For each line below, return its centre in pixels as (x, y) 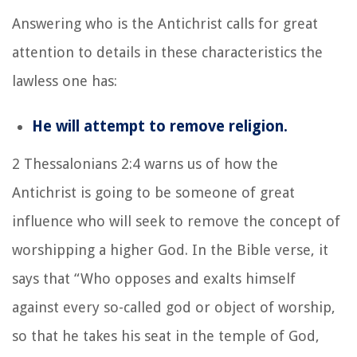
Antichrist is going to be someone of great (153, 192)
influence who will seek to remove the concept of (176, 221)
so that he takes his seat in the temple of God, (166, 336)
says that (43, 279)
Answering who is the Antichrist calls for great (165, 24)
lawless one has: (65, 81)
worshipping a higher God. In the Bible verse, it (170, 250)
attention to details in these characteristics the (167, 52)
